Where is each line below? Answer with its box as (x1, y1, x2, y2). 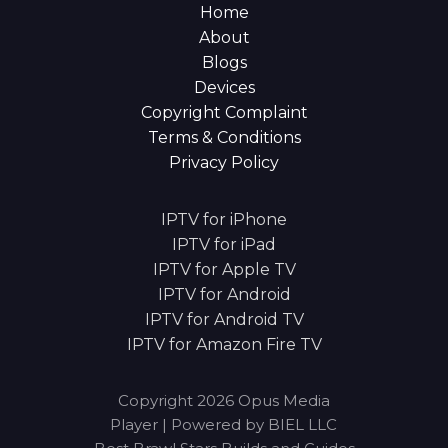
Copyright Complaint (140, 102, 308, 122)
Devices (193, 77, 255, 97)
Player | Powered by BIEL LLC (110, 414, 338, 434)
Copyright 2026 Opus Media (117, 390, 330, 410)
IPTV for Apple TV (152, 259, 296, 279)
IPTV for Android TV (144, 309, 304, 329)
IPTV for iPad (172, 234, 276, 254)
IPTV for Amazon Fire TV (126, 334, 322, 354)
